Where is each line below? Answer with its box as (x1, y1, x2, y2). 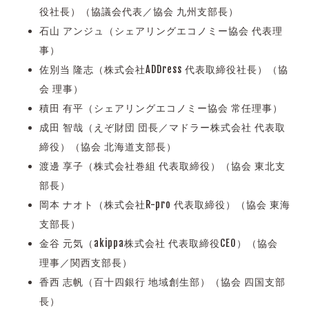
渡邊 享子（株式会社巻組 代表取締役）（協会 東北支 (39, 160, 286, 172)
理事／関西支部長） (39, 257, 132, 269)
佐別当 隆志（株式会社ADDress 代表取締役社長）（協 (39, 63, 288, 76)
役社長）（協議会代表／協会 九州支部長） (39, 6, 239, 18)
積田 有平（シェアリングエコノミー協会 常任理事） (39, 102, 283, 114)
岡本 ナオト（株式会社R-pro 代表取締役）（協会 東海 (39, 199, 290, 211)
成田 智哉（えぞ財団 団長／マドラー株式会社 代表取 (39, 121, 286, 134)
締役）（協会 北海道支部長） (39, 141, 177, 153)
